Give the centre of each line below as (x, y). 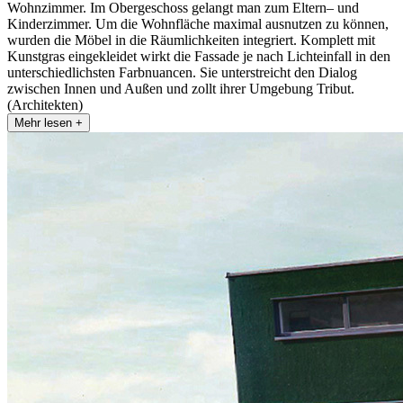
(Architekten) (45, 105)
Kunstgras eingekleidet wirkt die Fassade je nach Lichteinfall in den (199, 57)
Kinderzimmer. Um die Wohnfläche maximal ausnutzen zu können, (198, 24)
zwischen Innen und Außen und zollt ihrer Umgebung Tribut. (181, 89)
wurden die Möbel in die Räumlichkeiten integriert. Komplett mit (191, 40)
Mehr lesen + (49, 123)
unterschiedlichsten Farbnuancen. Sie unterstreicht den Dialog (182, 73)
